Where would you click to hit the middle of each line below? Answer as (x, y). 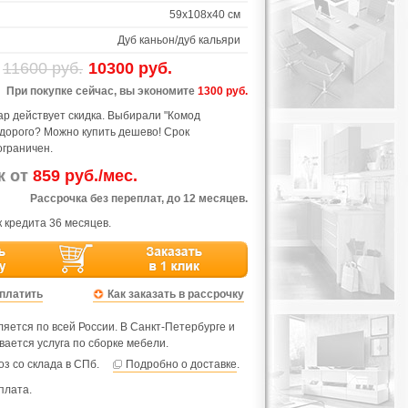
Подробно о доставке (181, 364)
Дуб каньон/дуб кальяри (179, 40)
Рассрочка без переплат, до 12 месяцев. (139, 199)
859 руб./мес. (85, 176)
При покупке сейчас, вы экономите (102, 91)
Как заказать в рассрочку (176, 294)
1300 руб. (223, 91)
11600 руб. (43, 68)
